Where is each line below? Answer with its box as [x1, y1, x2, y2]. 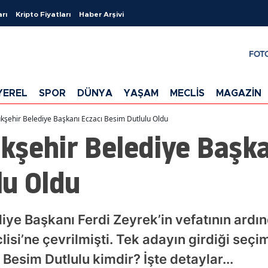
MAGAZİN [216, 88, 261, 98]
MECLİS [170, 88, 205, 98]
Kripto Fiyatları [16, 11, 71, 18]
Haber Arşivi [79, 11, 124, 18]
